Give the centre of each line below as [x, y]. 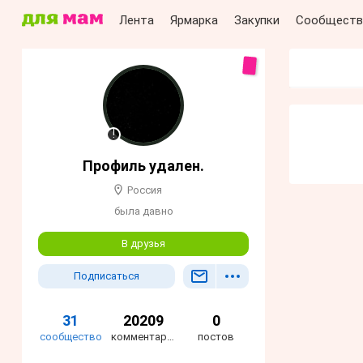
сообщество [70, 337]
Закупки [257, 20]
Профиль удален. [143, 166]
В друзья [143, 244]
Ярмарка [194, 20]
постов [216, 337]
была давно [143, 211]
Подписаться [107, 276]
